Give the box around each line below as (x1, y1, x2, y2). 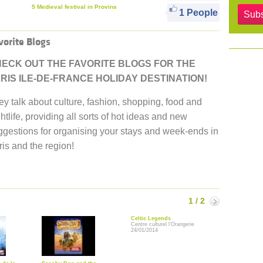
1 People (179, 8, 218, 18)
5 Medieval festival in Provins (32, 4, 117, 10)
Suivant (209, 197, 240, 207)
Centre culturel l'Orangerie (131, 221, 194, 227)
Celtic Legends (131, 215, 171, 221)
